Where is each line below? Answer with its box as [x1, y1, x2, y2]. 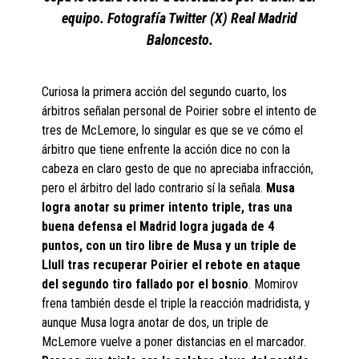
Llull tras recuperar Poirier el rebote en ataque [42, 257, 301, 273]
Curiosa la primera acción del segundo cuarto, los [42, 84, 288, 100]
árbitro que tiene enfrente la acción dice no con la [42, 142, 291, 158]
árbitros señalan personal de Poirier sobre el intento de [42, 103, 317, 119]
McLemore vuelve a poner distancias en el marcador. [42, 334, 307, 350]
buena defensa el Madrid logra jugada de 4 [42, 219, 275, 235]
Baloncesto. [146, 31, 213, 49]
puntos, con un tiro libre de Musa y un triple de [42, 238, 297, 254]
